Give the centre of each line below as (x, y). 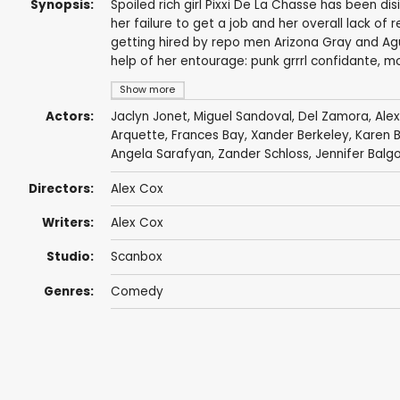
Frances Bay (208, 136)
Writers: (67, 223)
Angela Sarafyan (161, 154)
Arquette (137, 136)
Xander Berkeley (300, 136)
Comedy (137, 291)
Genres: (68, 291)
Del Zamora (333, 117)
